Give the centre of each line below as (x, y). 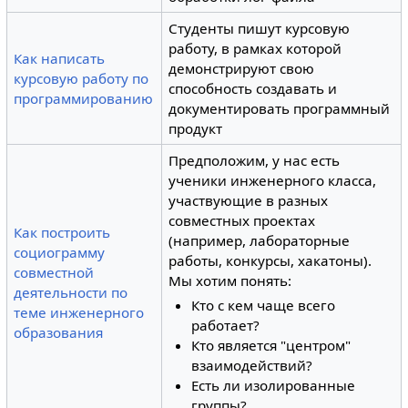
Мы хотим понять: (230, 280)
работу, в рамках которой (255, 48)
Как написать (60, 58)
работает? (225, 325)
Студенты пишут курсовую (260, 28)
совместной (54, 272)
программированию (84, 98)
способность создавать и (253, 88)
